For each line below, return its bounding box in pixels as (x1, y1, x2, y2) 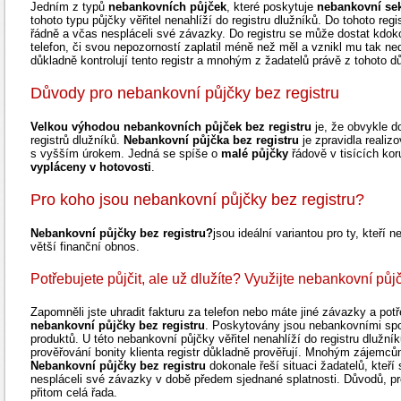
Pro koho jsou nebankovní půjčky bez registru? (30, 191, 364, 209)
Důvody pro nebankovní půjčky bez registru (30, 84, 339, 102)
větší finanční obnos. (30, 240, 140, 253)
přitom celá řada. (30, 386, 117, 399)
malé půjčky (221, 147, 288, 160)
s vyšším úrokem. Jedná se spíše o (30, 147, 221, 160)
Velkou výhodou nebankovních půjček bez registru (30, 120, 311, 133)
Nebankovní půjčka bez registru (124, 133, 299, 147)
